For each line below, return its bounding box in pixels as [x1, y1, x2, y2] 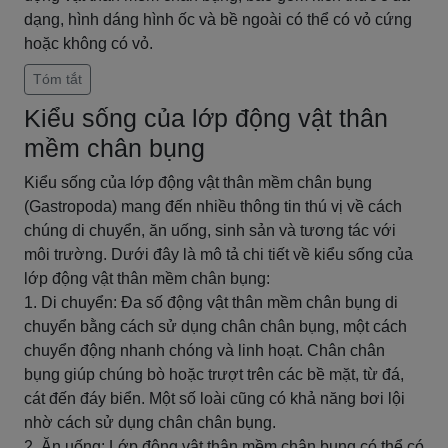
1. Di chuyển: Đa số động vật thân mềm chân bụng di [24, 294, 398, 311]
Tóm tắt [33, 71, 82, 87]
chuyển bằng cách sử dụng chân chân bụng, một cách [24, 318, 407, 335]
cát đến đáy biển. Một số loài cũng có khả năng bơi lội [24, 390, 405, 407]
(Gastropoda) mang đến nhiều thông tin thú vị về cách [24, 198, 402, 215]
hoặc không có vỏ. [24, 35, 153, 52]
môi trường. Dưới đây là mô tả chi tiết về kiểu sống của [24, 246, 413, 263]
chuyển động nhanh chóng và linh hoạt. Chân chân [24, 342, 385, 359]
